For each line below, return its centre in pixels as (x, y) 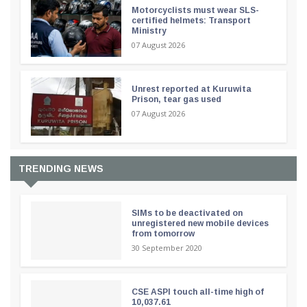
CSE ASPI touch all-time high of (197, 292)
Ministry (149, 30)
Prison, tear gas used (176, 99)
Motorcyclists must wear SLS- (195, 10)
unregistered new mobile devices (200, 223)
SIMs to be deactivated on (187, 213)
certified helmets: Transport (191, 20)
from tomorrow (163, 233)
